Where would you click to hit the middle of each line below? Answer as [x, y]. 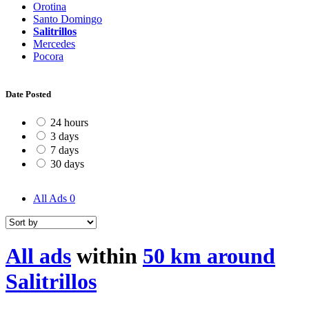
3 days [64, 137]
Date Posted [28, 94]
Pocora [48, 56]
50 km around [209, 256]
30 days [67, 164]
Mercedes [54, 43]
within [107, 256]
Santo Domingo [68, 19]
